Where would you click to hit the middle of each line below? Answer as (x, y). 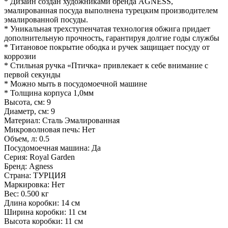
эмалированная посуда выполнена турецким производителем (111, 10)
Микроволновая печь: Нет (50, 130)
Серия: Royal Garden (39, 157)
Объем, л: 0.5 (27, 139)
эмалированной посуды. (46, 20)
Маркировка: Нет (34, 184)
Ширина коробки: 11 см (45, 212)
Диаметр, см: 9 (30, 111)
